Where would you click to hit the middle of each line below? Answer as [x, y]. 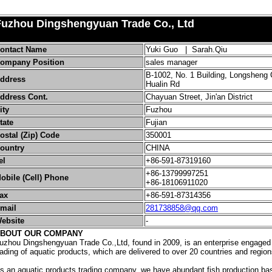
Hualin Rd [163, 84]
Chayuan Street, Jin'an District [199, 97]
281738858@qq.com [182, 208]
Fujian [156, 122]
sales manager [172, 62]
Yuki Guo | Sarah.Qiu [186, 49]
